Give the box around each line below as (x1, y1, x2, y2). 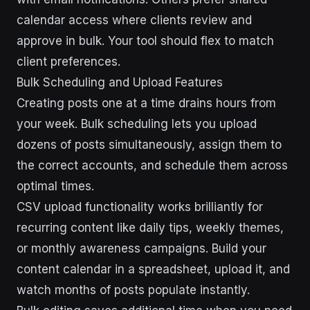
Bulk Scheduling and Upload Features (17, 75, 223, 90)
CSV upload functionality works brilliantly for (17, 200, 263, 215)
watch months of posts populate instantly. (17, 283, 250, 298)
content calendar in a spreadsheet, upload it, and (17, 262, 290, 277)
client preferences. (17, 55, 120, 69)
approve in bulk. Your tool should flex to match (17, 34, 274, 48)
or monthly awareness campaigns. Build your (17, 241, 266, 256)
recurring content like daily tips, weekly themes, (17, 221, 284, 235)
